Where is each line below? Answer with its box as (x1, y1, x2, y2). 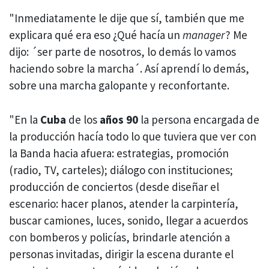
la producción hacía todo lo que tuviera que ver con (9, 128, 256, 144)
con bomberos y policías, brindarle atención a (9, 229, 230, 244)
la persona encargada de (141, 112, 259, 127)
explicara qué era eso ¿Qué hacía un (9, 28, 183, 43)
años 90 (100, 112, 141, 127)
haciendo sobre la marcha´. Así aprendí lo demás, (9, 61, 249, 76)
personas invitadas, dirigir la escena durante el (9, 246, 234, 261)
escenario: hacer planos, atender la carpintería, (9, 196, 238, 211)
